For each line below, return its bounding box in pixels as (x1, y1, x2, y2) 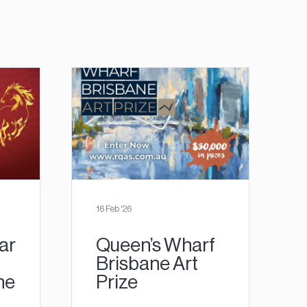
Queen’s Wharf (95, 234, 215, 256)
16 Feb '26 (95, 204, 132, 214)
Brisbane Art (95, 252, 198, 275)
